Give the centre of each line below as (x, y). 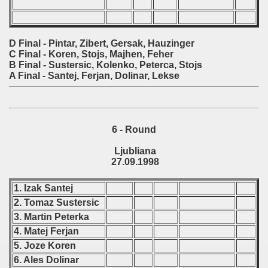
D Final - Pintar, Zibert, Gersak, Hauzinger (102, 43)
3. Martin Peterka (53, 217)
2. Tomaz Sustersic (57, 202)
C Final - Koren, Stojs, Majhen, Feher (91, 54)
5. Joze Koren (46, 246)
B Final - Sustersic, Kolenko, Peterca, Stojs (106, 65)
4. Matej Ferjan (48, 231)
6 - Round (134, 130)
